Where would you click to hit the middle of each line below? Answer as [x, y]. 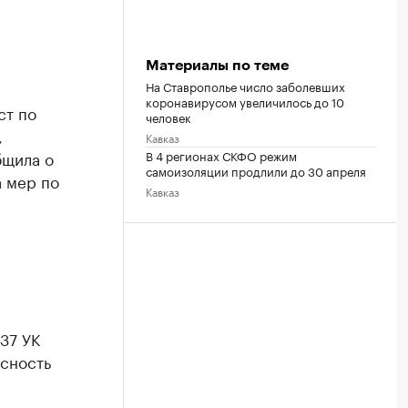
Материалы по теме [217, 66]
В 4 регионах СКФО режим [221, 155]
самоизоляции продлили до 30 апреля [256, 170]
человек [168, 117]
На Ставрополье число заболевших [245, 86]
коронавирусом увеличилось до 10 [245, 101]
